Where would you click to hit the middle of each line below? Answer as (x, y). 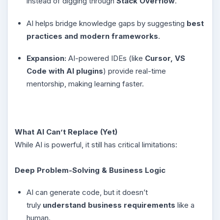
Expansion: (46, 58)
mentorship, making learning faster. (85, 84)
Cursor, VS (165, 58)
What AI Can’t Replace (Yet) (66, 132)
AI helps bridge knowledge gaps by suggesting (107, 23)
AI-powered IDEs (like (106, 58)
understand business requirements (109, 205)
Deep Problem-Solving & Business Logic (90, 170)
